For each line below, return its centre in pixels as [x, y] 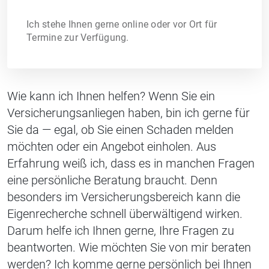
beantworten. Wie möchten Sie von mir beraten [129, 247]
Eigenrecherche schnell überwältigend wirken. [125, 213]
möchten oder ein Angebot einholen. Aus [112, 146]
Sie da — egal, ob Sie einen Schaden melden [120, 129]
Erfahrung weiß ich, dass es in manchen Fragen [131, 163]
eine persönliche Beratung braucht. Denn [112, 180]
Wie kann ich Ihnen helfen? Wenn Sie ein [111, 96]
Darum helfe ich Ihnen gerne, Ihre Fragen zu [121, 230]
